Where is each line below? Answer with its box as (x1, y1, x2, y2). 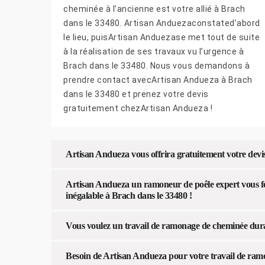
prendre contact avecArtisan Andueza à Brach (63, 75, 253, 85)
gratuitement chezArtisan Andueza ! (63, 104, 212, 114)
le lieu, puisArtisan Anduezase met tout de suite (63, 33, 260, 43)
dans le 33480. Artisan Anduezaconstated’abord (63, 18, 260, 28)
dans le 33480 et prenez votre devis (63, 89, 209, 99)
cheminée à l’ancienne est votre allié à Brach (63, 4, 245, 14)
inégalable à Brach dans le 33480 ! (66, 190, 192, 201)
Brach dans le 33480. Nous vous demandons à (63, 61, 250, 71)
